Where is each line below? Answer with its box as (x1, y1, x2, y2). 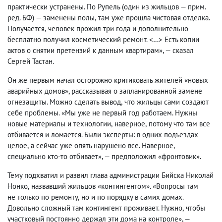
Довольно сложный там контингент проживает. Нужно (7, 203, 182, 213)
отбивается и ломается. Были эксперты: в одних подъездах (7, 130, 198, 139)
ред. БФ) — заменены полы (7, 13, 95, 22)
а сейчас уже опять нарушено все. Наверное (31, 141, 173, 150)
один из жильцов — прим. (124, 2, 206, 11)
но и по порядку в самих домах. (81, 192, 183, 202)
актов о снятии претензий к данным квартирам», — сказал (7, 46, 194, 55)
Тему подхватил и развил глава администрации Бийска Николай (7, 170, 214, 180)
